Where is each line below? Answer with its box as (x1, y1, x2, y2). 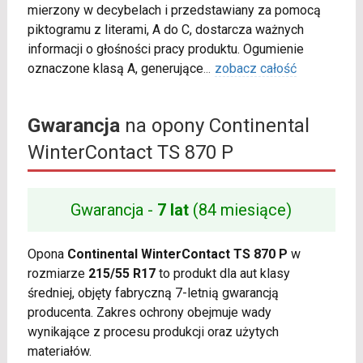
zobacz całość (214, 60, 297, 76)
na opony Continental (119, 113, 310, 137)
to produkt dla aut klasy (155, 265, 290, 281)
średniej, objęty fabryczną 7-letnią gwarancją (27, 284, 279, 301)
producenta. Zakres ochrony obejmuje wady (27, 304, 271, 320)
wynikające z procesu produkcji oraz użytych (27, 323, 279, 340)
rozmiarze (27, 265, 88, 281)
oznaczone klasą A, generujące (27, 60, 203, 76)
